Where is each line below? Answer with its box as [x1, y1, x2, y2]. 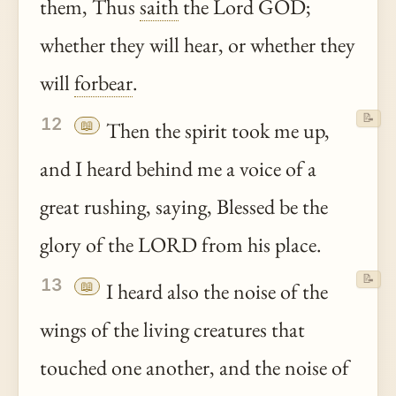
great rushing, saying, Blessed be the [40, 193, 328, 221]
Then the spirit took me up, [102, 117, 331, 145]
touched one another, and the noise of [40, 354, 349, 382]
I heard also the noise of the [102, 278, 329, 306]
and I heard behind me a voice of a [40, 155, 316, 183]
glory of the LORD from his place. [40, 231, 322, 259]
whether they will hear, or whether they [40, 31, 355, 59]
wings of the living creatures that [40, 316, 305, 344]
